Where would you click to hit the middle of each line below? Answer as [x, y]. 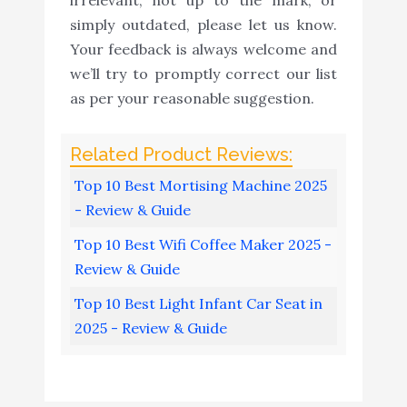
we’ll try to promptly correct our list [203, 73]
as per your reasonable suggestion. [192, 98]
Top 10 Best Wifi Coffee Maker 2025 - [203, 244]
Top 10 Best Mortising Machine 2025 [200, 185]
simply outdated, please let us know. [203, 24]
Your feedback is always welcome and [203, 49]
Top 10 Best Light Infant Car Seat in [198, 303]
